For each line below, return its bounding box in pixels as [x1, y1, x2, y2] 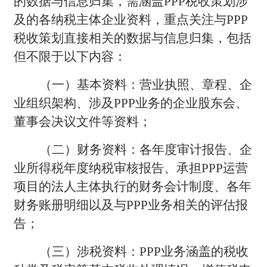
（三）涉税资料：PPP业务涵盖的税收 [39, 244, 249, 259]
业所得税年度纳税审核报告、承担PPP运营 [14, 160, 249, 175]
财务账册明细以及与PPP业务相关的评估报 [14, 197, 249, 212]
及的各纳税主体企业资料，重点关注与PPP [14, 12, 249, 27]
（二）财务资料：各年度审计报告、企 [39, 142, 253, 157]
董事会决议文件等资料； [14, 114, 152, 129]
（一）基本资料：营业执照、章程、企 [39, 77, 253, 92]
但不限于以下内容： [14, 49, 127, 64]
